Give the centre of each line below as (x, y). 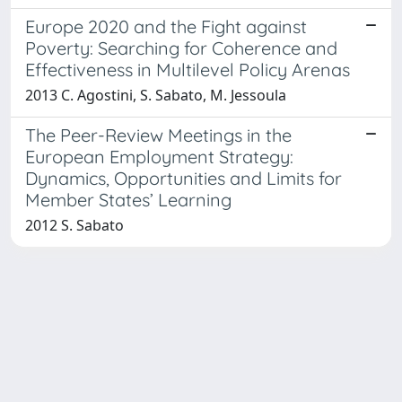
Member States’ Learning (128, 199)
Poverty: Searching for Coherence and (181, 48)
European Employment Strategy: (159, 156)
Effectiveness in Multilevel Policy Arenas (188, 69)
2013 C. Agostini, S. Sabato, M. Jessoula (156, 95)
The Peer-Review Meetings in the (158, 135)
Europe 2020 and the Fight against (166, 26)
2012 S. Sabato (74, 225)
